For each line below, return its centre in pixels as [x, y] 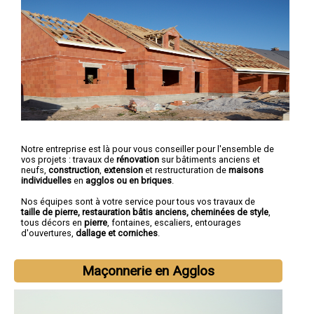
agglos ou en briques [129, 180]
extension [123, 170]
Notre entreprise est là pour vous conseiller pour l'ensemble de [148, 149]
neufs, [35, 170]
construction [74, 170]
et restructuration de [186, 170]
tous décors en [53, 222]
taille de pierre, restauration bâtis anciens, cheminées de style [145, 212]
